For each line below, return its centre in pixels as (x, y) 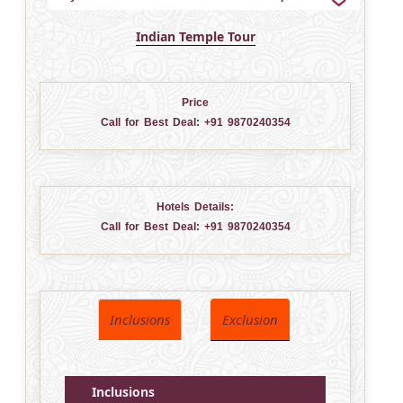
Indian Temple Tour (195, 36)
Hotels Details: (195, 206)
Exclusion (250, 319)
